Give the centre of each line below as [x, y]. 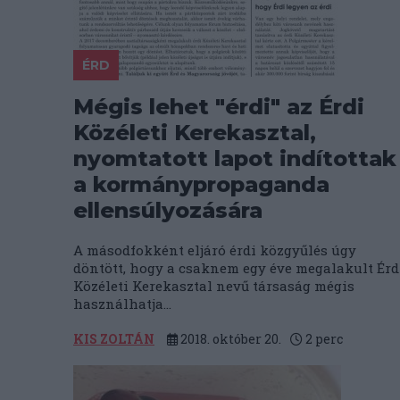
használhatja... [122, 304]
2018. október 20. [229, 339]
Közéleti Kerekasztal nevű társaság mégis [214, 286]
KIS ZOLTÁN [114, 339]
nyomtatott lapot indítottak [235, 158]
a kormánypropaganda [201, 184]
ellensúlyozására [168, 210]
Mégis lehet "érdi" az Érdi [219, 107]
